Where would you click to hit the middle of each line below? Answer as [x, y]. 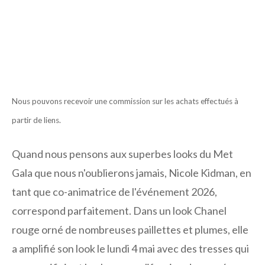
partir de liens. [36, 120]
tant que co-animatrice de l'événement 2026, [114, 191]
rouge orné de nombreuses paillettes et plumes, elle [130, 229]
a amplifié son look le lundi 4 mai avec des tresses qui [130, 248]
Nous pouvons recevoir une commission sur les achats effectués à [125, 101]
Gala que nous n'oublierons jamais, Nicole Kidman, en [132, 172]
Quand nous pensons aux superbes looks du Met [122, 153]
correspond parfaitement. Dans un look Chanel [119, 210]
